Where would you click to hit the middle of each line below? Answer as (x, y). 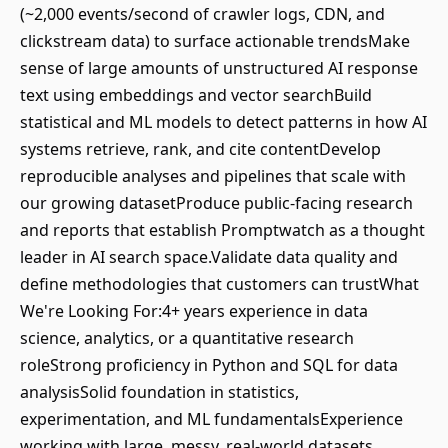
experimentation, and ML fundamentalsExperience (211, 419)
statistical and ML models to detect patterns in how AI (223, 122)
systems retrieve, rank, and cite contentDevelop (200, 149)
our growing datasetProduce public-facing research (216, 203)
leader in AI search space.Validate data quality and (209, 257)
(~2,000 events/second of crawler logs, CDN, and (202, 14)
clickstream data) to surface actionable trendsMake (215, 41)
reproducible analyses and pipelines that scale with (213, 176)
